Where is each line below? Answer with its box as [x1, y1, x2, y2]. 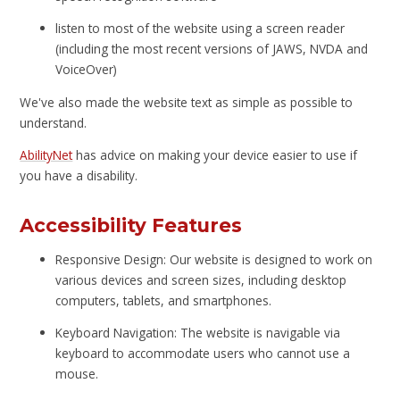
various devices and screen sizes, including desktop [55, 271, 347, 288]
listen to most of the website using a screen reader [55, 20, 346, 37]
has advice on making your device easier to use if [72, 146, 358, 164]
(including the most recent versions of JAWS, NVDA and [55, 40, 369, 58]
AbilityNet [20, 146, 73, 164]
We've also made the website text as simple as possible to [20, 93, 354, 111]
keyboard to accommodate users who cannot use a [55, 345, 351, 362]
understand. [20, 113, 87, 131]
